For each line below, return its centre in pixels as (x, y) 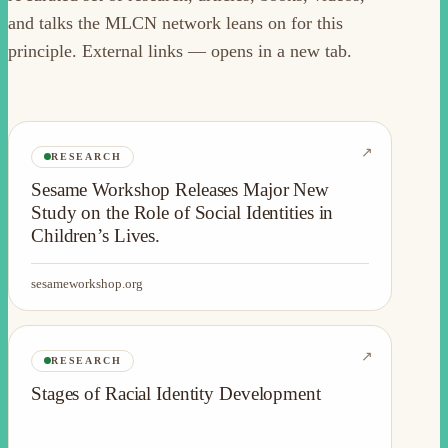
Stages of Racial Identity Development (176, 393)
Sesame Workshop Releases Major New (180, 189)
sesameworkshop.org (87, 283)
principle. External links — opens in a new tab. (180, 50)
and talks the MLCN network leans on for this (175, 22)
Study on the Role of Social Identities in (182, 212)
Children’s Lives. (96, 235)
